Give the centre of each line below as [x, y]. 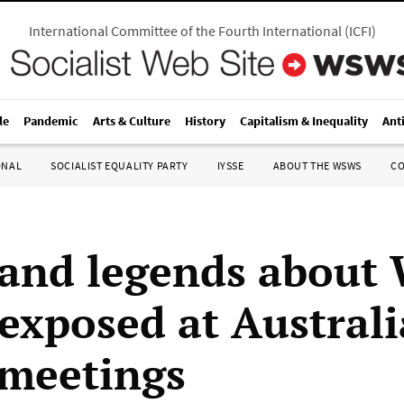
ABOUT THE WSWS [317, 165]
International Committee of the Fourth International [185, 31]
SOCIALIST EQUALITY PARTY [119, 165]
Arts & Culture [132, 121]
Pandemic [51, 121]
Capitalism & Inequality [304, 121]
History [205, 121]
